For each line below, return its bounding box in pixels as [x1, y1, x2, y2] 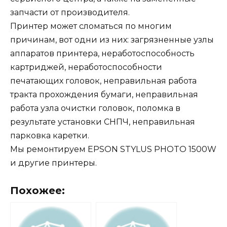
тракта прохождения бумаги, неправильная [10, 90, 198, 100]
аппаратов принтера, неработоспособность [10, 49, 195, 59]
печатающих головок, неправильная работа [10, 76, 197, 86]
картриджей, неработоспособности [10, 62, 162, 72]
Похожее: [10, 184, 65, 197]
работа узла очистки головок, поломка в [10, 103, 180, 113]
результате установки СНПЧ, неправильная [10, 117, 195, 127]
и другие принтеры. [10, 158, 97, 168]
